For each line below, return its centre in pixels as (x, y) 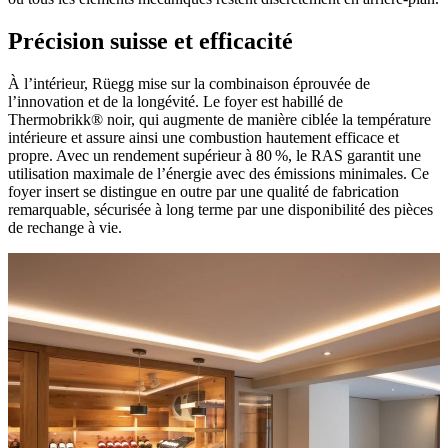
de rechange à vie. (65, 227)
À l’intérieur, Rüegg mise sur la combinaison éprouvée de (189, 83)
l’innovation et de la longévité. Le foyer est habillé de (175, 101)
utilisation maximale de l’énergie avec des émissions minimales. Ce (218, 173)
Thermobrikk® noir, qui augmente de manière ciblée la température (219, 119)
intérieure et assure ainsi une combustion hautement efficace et (203, 137)
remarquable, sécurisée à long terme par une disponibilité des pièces (220, 209)
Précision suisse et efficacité (150, 40)
